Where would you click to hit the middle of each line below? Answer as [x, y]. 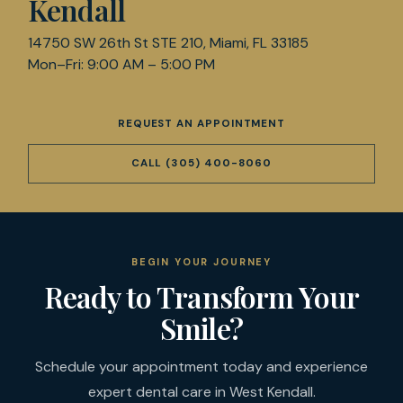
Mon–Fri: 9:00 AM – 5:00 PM [122, 64]
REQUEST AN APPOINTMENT [201, 124]
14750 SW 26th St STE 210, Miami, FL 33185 [169, 42]
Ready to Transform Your [201, 297]
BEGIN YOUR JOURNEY [201, 261]
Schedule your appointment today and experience [201, 367]
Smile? [201, 328]
